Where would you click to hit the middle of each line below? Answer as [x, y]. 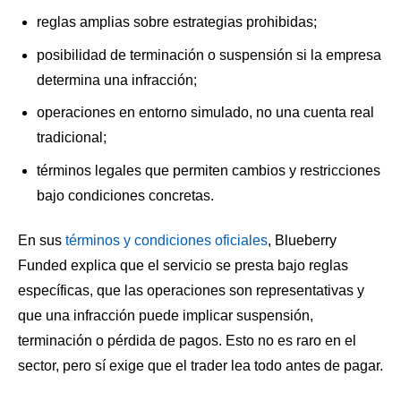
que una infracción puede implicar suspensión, [166, 315]
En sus [42, 240]
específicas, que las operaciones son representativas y [191, 290]
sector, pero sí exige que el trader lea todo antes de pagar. [200, 365]
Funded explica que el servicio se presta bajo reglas [183, 265]
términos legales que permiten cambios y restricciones [208, 171]
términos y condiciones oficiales [166, 240]
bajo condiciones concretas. [125, 196]
